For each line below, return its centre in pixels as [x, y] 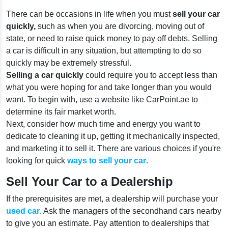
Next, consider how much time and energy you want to [103, 124]
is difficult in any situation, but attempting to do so [114, 51]
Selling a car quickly [45, 75]
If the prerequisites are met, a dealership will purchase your [112, 199]
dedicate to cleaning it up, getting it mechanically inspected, [113, 136]
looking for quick [37, 161]
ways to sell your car [107, 161]
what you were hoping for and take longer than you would [109, 87]
